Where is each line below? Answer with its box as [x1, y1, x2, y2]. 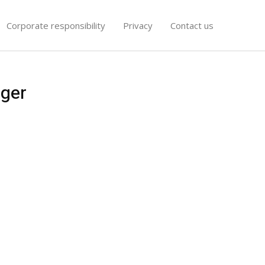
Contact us [170, 19, 214, 31]
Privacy [123, 19, 153, 31]
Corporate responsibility [7, 19, 105, 31]
